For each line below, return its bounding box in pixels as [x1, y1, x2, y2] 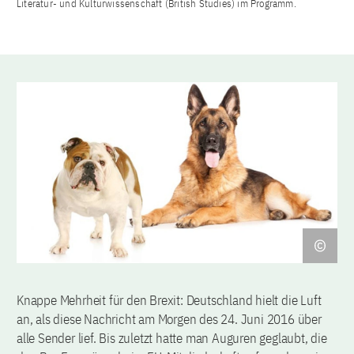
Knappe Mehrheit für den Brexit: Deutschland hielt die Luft [17, 292, 322, 310]
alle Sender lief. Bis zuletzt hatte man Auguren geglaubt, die [17, 330, 327, 348]
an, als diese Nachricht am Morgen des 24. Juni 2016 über [17, 311, 322, 329]
